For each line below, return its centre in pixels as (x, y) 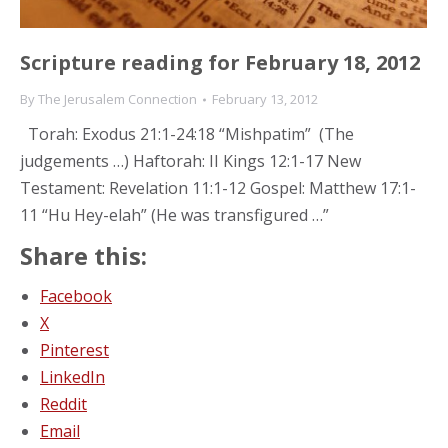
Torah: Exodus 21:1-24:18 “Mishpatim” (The (187, 134)
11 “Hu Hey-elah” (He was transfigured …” (174, 215)
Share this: (83, 256)
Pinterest (74, 350)
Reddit (63, 404)
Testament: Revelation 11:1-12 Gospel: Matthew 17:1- (218, 188)
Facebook (76, 296)
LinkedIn (72, 377)
